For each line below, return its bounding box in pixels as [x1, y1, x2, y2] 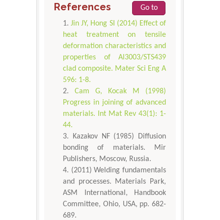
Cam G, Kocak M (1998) [75, 87, 166, 95]
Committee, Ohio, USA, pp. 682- [63, 200, 166, 208]
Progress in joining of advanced [63, 98, 166, 107]
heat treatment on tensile [63, 30, 166, 39]
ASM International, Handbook [63, 189, 166, 197]
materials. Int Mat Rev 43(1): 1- [63, 110, 166, 118]
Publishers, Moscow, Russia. [63, 155, 151, 163]
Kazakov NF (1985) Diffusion [72, 132, 166, 140]
